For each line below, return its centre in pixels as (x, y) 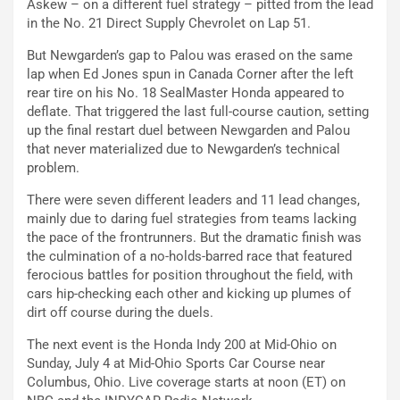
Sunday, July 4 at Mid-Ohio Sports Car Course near (176, 364)
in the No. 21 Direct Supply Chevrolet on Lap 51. (169, 24)
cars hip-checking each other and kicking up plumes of (189, 294)
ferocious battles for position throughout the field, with (190, 275)
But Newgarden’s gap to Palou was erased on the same (190, 56)
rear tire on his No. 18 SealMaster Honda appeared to (186, 93)
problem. (53, 168)
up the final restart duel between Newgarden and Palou (188, 131)
